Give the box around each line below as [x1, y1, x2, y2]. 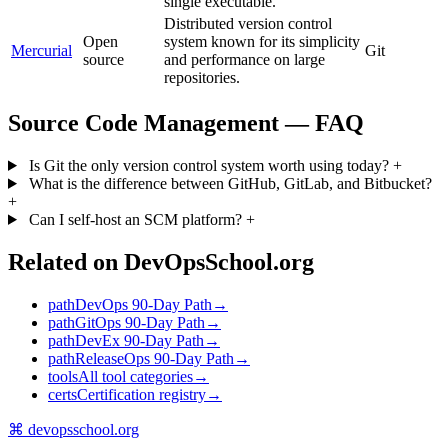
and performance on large [164, 51, 325, 69]
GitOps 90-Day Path [75, 313, 205, 331]
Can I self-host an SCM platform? [24, 210, 246, 228]
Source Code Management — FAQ [8, 110, 364, 137]
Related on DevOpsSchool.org [8, 248, 314, 275]
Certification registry [77, 385, 206, 403]
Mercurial [11, 42, 72, 60]
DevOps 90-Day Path [75, 295, 212, 313]
